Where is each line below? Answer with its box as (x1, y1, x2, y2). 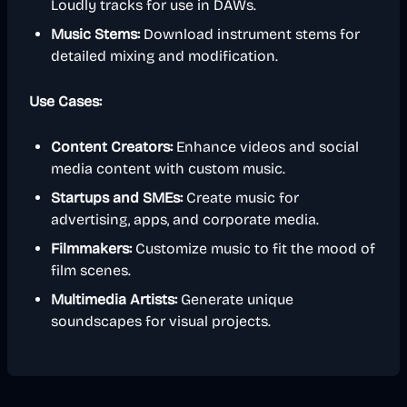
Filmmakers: (51, 240, 132, 257)
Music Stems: (51, 25, 140, 43)
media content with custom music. (51, 160, 285, 177)
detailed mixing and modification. (51, 47, 278, 65)
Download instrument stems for (140, 25, 360, 43)
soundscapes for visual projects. (51, 313, 271, 330)
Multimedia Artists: (51, 291, 177, 308)
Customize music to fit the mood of (132, 240, 375, 257)
